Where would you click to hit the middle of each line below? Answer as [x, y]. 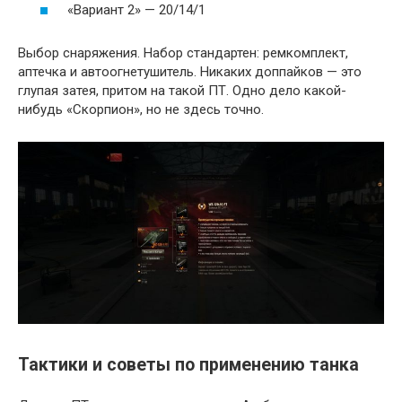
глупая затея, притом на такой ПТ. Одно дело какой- [182, 90]
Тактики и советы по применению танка [188, 364]
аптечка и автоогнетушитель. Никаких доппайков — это [190, 71]
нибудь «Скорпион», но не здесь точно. [141, 109]
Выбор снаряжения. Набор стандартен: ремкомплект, [183, 52]
